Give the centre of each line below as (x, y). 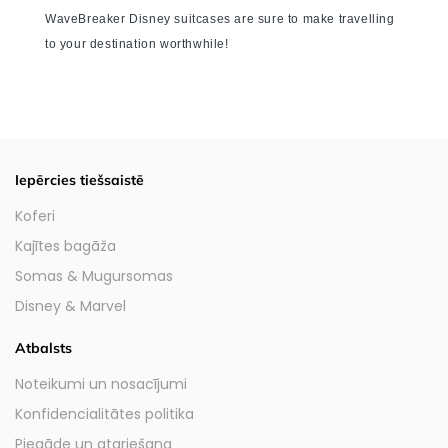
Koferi (35, 215)
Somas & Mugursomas (94, 275)
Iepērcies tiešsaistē (79, 179)
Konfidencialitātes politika (104, 413)
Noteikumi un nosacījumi (101, 383)
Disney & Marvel (70, 305)
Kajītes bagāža (65, 245)
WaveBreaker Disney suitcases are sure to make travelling (220, 18)
